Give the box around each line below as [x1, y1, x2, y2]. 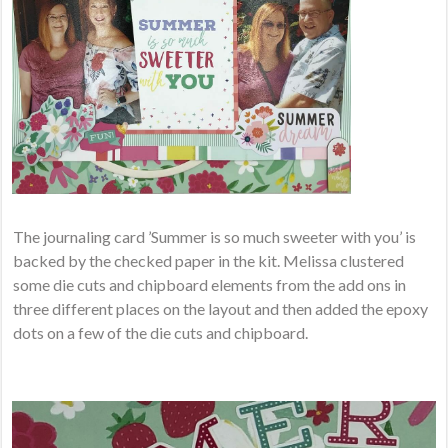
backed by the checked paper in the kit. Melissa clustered [13, 250, 405, 270]
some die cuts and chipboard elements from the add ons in [13, 274, 407, 294]
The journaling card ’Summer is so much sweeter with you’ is [13, 226, 417, 246]
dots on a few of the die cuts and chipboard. [13, 322, 312, 342]
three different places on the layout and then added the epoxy [13, 298, 429, 318]
